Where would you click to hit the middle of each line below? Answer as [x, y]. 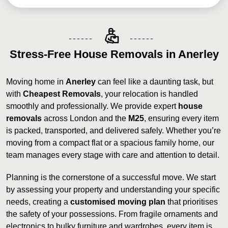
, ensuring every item [181, 118]
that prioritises [192, 202]
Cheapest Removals [62, 94]
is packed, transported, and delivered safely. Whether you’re [113, 131]
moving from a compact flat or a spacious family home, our [110, 143]
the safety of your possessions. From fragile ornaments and [112, 214]
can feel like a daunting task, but [154, 82]
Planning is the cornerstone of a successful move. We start [111, 177]
